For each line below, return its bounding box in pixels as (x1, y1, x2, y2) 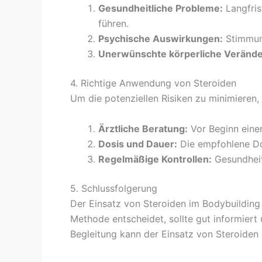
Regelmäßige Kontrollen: (98, 153, 212, 165)
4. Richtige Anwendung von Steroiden (70, 77, 236, 89)
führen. (98, 18, 129, 30)
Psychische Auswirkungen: (98, 33, 223, 45)
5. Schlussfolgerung (70, 182, 157, 194)
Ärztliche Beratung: (98, 122, 188, 135)
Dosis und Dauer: (98, 137, 177, 150)
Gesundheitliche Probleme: (98, 2, 223, 15)
